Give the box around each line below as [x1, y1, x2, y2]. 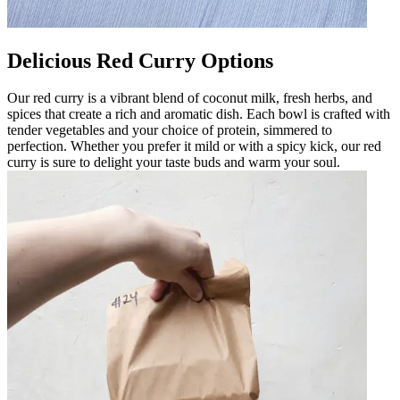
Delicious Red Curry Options [7, 48, 273, 72]
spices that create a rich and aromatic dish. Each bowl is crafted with [7, 106, 390, 122]
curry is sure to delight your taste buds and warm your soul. [7, 154, 340, 171]
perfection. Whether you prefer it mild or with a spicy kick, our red [7, 138, 381, 154]
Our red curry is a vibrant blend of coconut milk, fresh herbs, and [7, 90, 372, 106]
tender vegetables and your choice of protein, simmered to [7, 122, 332, 138]
